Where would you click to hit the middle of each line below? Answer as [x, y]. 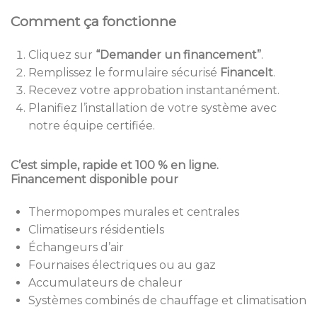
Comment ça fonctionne [93, 22]
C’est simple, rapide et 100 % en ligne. [115, 166]
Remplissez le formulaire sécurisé [124, 73]
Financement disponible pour [94, 180]
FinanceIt [247, 73]
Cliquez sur [62, 55]
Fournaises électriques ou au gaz [122, 265]
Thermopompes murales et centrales [134, 212]
